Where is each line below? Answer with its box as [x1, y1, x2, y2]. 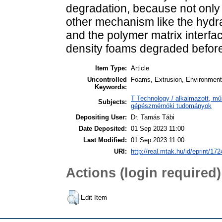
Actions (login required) [66, 165, 221, 181]
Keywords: [95, 83, 127, 91]
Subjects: [98, 98, 127, 106]
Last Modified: [83, 136, 127, 144]
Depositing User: [76, 113, 127, 121]
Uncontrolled [87, 75, 127, 83]
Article [131, 64, 149, 72]
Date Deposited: [79, 124, 127, 132]
